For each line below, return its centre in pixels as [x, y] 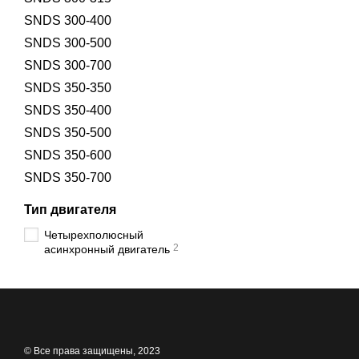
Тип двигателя [70, 210]
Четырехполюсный [94, 235]
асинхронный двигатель [107, 249]
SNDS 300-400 [68, 20]
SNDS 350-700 [68, 177]
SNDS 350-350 [68, 88]
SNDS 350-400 [68, 110]
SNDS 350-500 [68, 133]
